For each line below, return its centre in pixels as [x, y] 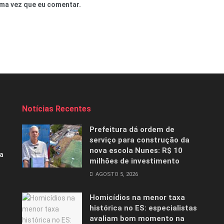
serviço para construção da [139, 140]
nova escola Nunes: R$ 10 [136, 151]
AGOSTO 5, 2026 [116, 174]
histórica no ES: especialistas [143, 208]
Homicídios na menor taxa [137, 198]
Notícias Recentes [56, 109]
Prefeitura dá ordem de [132, 130]
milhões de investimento [134, 161]
